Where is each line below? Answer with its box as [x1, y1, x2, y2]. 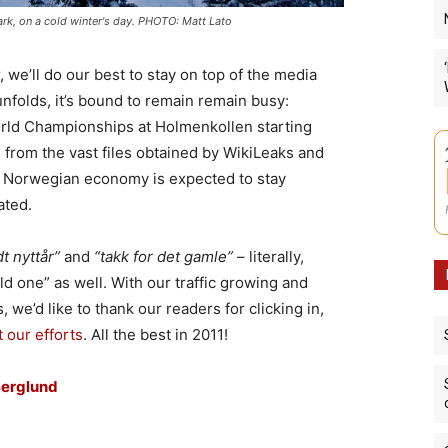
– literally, [233, 246, 304, 266]
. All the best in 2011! [83, 324, 228, 344]
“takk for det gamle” [94, 246, 233, 266]
